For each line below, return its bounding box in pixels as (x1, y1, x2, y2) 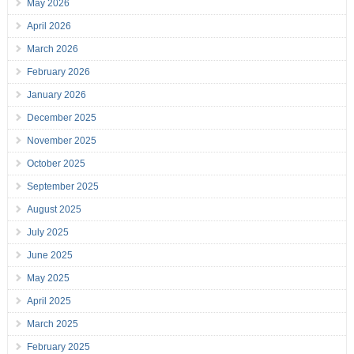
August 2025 (26, 204, 81, 216)
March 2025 (26, 318, 78, 330)
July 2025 (26, 227, 69, 239)
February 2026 (26, 66, 90, 78)
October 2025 (26, 158, 85, 170)
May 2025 (26, 273, 70, 284)
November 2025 (26, 135, 96, 147)
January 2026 (26, 89, 86, 101)
